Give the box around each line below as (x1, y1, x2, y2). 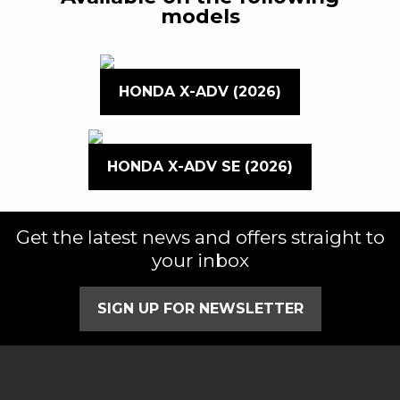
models (160, 3, 240, 29)
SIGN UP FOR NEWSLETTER (96, 299, 304, 317)
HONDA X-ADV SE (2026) (107, 157, 293, 175)
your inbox (151, 248, 249, 271)
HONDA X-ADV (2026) (119, 82, 281, 100)
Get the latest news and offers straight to (15, 225, 385, 248)
